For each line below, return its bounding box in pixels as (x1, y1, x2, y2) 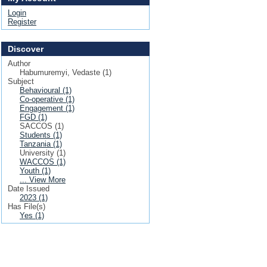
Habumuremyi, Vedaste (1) (20, 68, 111, 77)
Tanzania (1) (20, 139, 62, 148)
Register (8, 17, 36, 26)
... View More (20, 175, 66, 184)
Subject (8, 77, 34, 86)
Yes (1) (20, 211, 44, 220)
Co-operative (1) (20, 95, 74, 104)
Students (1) (20, 131, 62, 139)
